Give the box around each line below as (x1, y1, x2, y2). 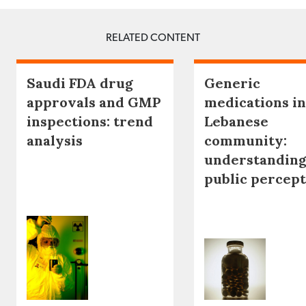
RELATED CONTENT (106, 31, 200, 43)
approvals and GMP (27, 93, 161, 111)
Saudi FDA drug (27, 74, 133, 92)
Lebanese (204, 112, 268, 130)
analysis (27, 131, 83, 149)
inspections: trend (27, 112, 153, 130)
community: (204, 131, 287, 149)
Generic (204, 74, 260, 92)
